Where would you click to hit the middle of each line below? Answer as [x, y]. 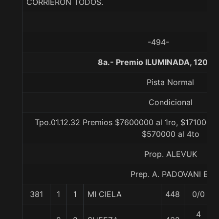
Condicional [170, 102]
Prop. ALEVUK [170, 154]
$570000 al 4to [170, 134]
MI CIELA [105, 194]
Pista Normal [170, 82]
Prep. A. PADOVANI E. [170, 174]
